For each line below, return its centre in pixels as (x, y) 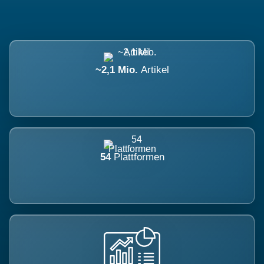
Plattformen (139, 157)
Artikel (155, 70)
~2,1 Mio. (118, 70)
